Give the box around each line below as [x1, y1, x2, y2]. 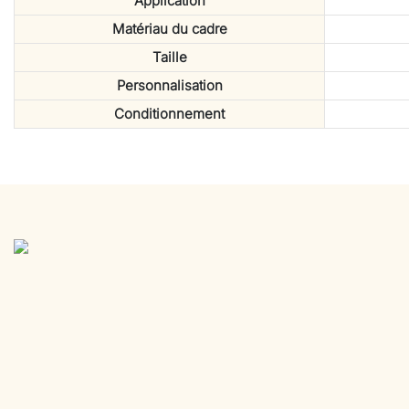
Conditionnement [114, 105, 225, 123]
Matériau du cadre [111, 20, 227, 38]
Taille [152, 48, 187, 67]
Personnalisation [116, 77, 223, 95]
